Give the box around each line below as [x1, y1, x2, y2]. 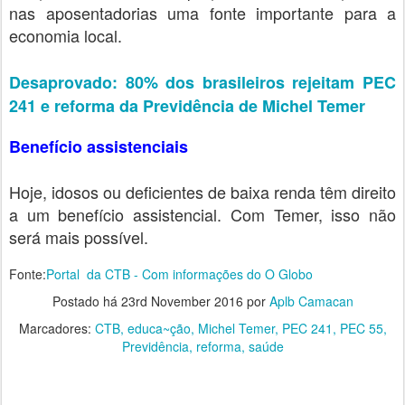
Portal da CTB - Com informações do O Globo [46, 265, 313, 283]
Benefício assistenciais [9, 135, 188, 158]
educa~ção [127, 319, 191, 337]
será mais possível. [9, 225, 148, 249]
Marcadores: [18, 319, 95, 337]
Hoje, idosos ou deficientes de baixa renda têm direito [9, 180, 396, 203]
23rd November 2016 [120, 292, 243, 310]
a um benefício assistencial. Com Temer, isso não [9, 202, 396, 226]
